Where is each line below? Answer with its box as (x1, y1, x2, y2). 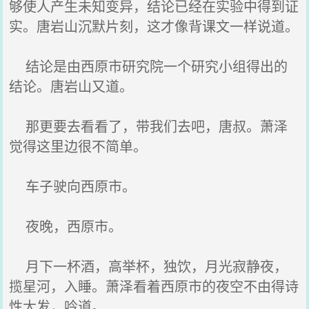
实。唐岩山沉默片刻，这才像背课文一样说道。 (9, 16, 299, 36)
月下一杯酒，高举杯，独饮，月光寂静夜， (9, 256, 288, 276)
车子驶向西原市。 (9, 176, 137, 196)
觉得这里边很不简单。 (9, 136, 148, 156)
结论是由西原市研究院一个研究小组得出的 (9, 56, 288, 76)
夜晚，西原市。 (9, 216, 123, 236)
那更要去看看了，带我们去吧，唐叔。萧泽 (9, 116, 288, 136)
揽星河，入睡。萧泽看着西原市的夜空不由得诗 (9, 276, 299, 296)
